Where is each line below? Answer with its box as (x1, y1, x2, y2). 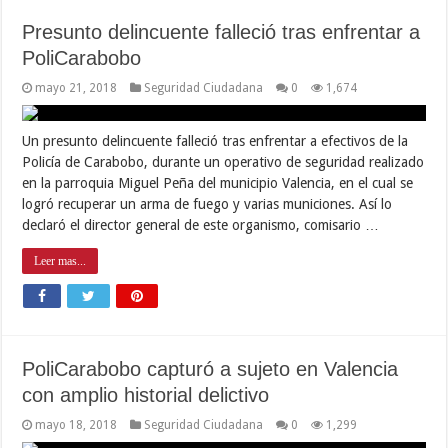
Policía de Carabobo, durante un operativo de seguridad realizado (22, 153, 425, 170)
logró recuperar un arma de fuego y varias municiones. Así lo (22, 195, 393, 212)
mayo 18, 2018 (35, 417, 118, 432)
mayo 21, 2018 (35, 80, 118, 95)
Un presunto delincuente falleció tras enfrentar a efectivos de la (22, 132, 409, 149)
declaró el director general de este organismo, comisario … (22, 216, 380, 233)
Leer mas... (34, 253, 87, 268)
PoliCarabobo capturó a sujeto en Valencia (22, 357, 399, 380)
